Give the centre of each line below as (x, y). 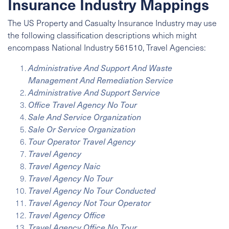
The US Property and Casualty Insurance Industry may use (112, 23)
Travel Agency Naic (64, 166)
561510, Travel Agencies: (159, 47)
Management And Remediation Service (101, 80)
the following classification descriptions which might (102, 35)
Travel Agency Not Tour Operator (89, 203)
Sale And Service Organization (85, 117)
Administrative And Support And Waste (100, 68)
